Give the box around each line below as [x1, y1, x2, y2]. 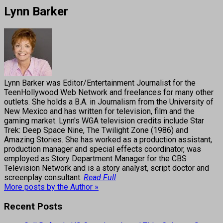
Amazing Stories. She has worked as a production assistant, [4, 134, 212, 144]
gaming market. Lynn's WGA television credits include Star [4, 115, 204, 125]
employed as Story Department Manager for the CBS [4, 153, 187, 163]
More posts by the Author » [4, 182, 99, 192]
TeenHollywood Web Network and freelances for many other [4, 87, 214, 97]
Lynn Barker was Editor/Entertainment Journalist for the [4, 78, 196, 88]
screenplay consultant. [4, 172, 84, 182]
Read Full [84, 172, 116, 182]
